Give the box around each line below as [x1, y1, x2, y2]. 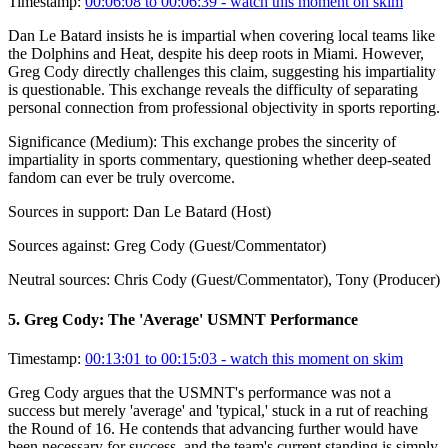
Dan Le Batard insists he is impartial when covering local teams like [8, 27, 435, 45]
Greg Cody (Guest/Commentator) [114, 237, 326, 255]
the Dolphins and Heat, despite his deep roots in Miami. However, [8, 45, 424, 63]
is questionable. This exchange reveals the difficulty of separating [8, 81, 418, 99]
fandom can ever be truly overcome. [8, 169, 235, 187]
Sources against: [8, 237, 110, 255]
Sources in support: [8, 203, 129, 221]
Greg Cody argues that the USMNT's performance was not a [8, 383, 391, 401]
